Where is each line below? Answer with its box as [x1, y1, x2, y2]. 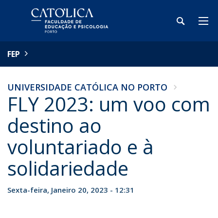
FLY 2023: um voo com [7, 91, 210, 117]
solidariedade [7, 155, 128, 182]
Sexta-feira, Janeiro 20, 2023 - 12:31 [7, 185, 134, 195]
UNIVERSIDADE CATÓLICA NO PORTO [7, 81, 167, 93]
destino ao [7, 112, 102, 139]
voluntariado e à [7, 133, 154, 160]
